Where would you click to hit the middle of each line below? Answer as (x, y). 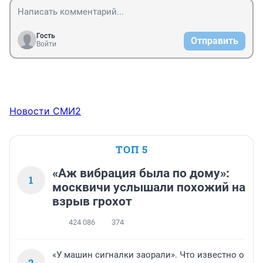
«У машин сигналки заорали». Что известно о (148, 255)
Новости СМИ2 (45, 111)
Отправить (215, 41)
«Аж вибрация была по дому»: (141, 173)
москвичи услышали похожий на (149, 188)
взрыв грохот (92, 202)
